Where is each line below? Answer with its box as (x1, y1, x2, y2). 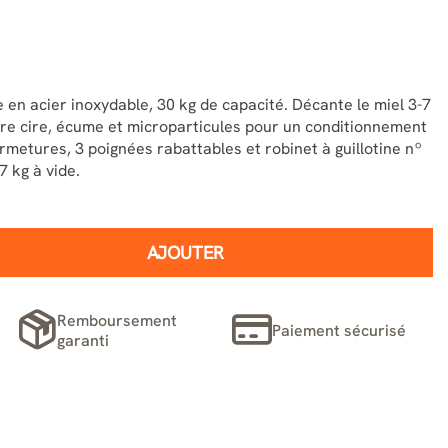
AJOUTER (146, 240, 225, 264)
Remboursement (57, 309, 178, 331)
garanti (57, 329, 110, 351)
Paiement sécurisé (272, 319, 407, 341)
